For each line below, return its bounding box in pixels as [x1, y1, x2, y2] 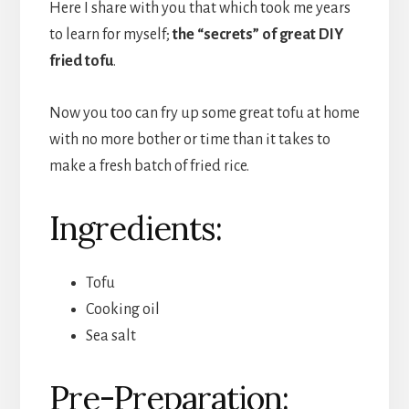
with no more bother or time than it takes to [48, 131, 330, 148]
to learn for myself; [48, 26, 173, 43]
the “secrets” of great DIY [172, 26, 343, 43]
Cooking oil [85, 300, 160, 318]
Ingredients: [48, 206, 222, 249]
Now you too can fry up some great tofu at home [48, 104, 360, 121]
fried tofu [48, 52, 113, 69]
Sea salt [85, 327, 136, 344]
